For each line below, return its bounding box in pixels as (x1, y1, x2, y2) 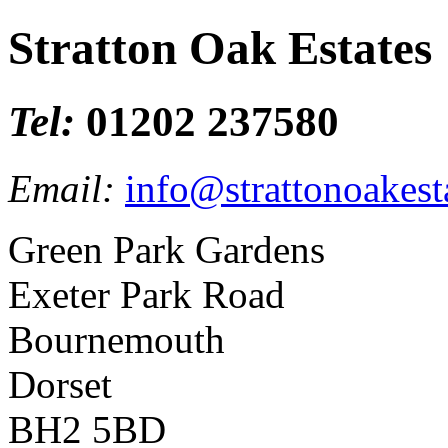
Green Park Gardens (8, 227, 325, 271)
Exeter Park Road (8, 272, 285, 316)
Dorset (8, 362, 112, 406)
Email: (8, 166, 125, 210)
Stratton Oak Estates (8, 22, 432, 75)
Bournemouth (8, 317, 225, 361)
